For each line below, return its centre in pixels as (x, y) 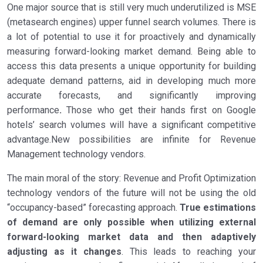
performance (33, 110)
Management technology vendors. (76, 154)
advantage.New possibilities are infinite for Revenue (131, 140)
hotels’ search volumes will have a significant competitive (131, 125)
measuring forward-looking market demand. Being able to (131, 52)
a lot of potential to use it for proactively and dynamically (131, 37)
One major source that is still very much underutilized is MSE (131, 8)
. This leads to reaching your (188, 252)
